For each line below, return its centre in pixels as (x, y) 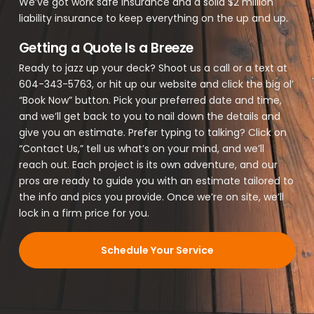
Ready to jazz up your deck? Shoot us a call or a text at (153, 68)
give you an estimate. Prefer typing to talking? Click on (152, 133)
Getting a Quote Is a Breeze (106, 48)
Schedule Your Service (157, 250)
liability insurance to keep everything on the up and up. (153, 18)
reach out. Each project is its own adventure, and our (148, 165)
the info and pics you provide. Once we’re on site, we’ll (151, 197)
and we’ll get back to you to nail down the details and (149, 117)
